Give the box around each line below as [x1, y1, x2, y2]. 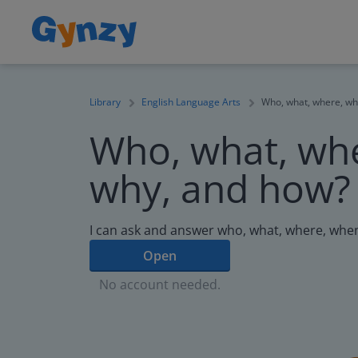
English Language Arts [141, 95, 241, 109]
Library [89, 95, 121, 109]
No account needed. [99, 276, 221, 293]
